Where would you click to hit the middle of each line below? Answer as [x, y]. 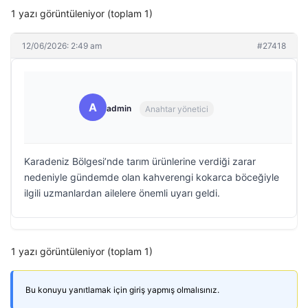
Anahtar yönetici [177, 109]
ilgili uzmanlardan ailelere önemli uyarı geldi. [122, 193]
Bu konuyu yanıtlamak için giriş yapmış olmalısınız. [122, 290]
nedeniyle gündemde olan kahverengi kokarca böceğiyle [152, 177]
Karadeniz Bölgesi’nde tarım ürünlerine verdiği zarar [140, 161]
